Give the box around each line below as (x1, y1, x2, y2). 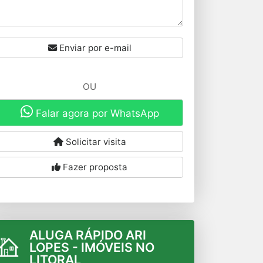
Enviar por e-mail (56, 42, 131, 53)
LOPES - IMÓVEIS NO (29, 240, 154, 255)
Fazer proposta (60, 161, 128, 173)
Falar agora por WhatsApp (32, 107, 159, 119)
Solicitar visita (63, 136, 126, 147)
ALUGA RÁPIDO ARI (29, 227, 146, 243)
